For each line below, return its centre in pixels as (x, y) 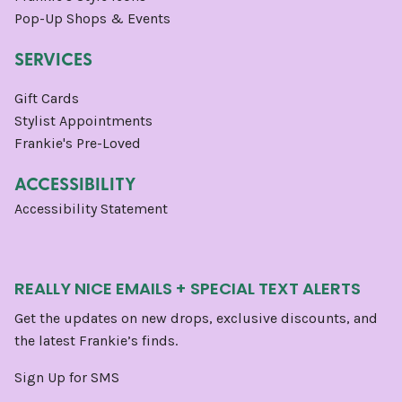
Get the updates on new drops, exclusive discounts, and (196, 318)
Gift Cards (47, 98)
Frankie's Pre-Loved (78, 143)
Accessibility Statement (91, 208)
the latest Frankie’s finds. (96, 340)
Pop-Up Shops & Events (92, 18)
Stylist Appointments (83, 120)
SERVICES (53, 58)
